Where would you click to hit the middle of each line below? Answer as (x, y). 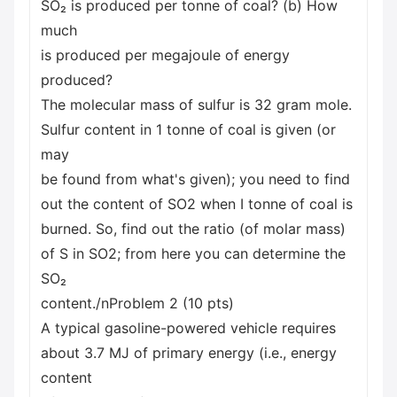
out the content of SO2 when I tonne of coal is (197, 204)
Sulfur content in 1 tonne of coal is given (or (188, 129)
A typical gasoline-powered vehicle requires (188, 328)
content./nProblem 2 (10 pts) (137, 303)
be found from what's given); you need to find (195, 179)
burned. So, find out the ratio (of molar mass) (193, 229)
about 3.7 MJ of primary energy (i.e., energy (189, 353)
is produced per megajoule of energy (165, 55)
